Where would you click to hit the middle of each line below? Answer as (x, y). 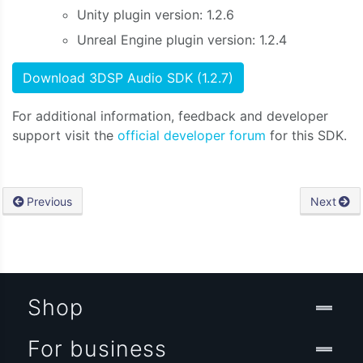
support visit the (65, 135)
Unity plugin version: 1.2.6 (156, 15)
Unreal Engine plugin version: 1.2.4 (182, 39)
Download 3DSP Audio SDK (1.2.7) (128, 77)
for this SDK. (308, 135)
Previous (50, 201)
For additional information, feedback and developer (170, 115)
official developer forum (194, 135)
